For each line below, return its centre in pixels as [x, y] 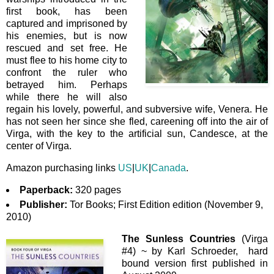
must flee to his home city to [67, 61]
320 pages [97, 190]
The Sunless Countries [179, 239]
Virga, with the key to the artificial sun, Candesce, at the [137, 134]
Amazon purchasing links [62, 168]
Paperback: [46, 190]
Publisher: [43, 204]
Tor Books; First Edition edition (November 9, [165, 204]
